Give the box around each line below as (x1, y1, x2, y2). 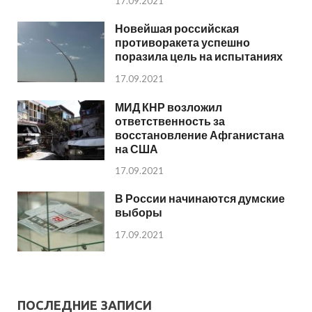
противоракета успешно (115, 36, 250, 49)
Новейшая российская (115, 22, 239, 36)
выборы (115, 205, 162, 219)
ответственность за (115, 114, 225, 127)
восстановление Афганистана (115, 127, 284, 141)
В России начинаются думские (115, 192, 285, 205)
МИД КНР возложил (115, 100, 222, 114)
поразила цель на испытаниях (115, 49, 283, 63)
